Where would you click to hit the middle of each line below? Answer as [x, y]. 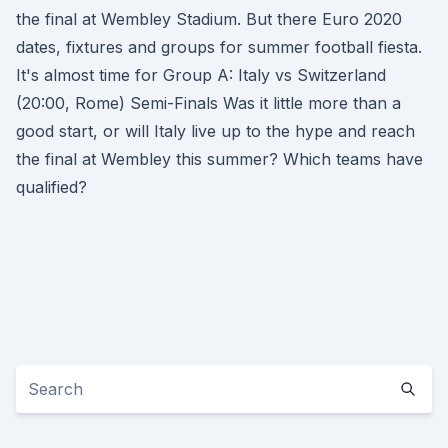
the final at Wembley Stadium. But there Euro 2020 [209, 19]
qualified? [51, 187]
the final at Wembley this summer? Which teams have [219, 159]
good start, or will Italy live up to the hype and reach [215, 131]
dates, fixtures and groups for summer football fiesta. [219, 47]
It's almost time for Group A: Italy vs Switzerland [201, 75]
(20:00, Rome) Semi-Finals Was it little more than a [208, 103]
